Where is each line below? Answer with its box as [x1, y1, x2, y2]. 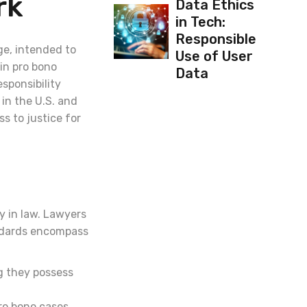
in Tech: [175, 14, 225, 30]
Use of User [175, 48, 253, 64]
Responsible [175, 31, 256, 47]
